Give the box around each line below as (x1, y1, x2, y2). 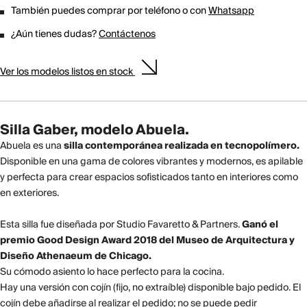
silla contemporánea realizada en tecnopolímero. (64, 137, 299, 154)
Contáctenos (99, 25, 156, 42)
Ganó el (242, 216, 278, 233)
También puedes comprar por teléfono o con (11, 2, 208, 19)
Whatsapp (208, 2, 254, 19)
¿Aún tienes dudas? (11, 25, 99, 42)
